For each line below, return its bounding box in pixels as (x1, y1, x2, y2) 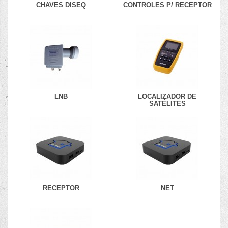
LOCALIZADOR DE (138, 93, 196, 100)
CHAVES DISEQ (36, 1, 86, 9)
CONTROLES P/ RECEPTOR (123, 1, 212, 9)
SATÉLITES (149, 100, 186, 107)
